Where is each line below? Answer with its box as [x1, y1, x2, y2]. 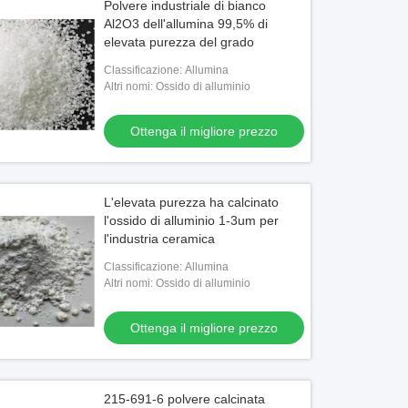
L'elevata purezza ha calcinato [104, 195, 280, 209]
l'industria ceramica [104, 231, 216, 246]
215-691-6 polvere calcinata [104, 392, 266, 406]
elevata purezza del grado [104, 35, 255, 49]
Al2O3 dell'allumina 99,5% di [104, 16, 269, 31]
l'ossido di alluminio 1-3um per [104, 213, 280, 228]
